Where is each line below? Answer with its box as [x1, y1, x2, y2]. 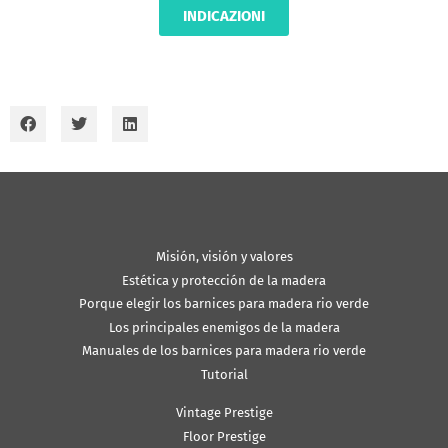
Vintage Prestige [175, 404, 273, 420]
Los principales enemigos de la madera [108, 319, 340, 335]
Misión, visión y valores [155, 249, 293, 264]
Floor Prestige [182, 428, 266, 444]
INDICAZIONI [183, 7, 265, 25]
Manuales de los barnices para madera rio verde [82, 343, 366, 359]
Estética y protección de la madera [122, 272, 326, 288]
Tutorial [200, 366, 248, 382]
